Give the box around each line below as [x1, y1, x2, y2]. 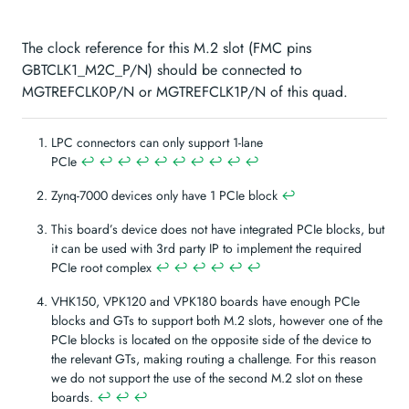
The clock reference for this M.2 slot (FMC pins [22, 37, 311, 58]
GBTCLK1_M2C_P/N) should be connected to [22, 58, 302, 80]
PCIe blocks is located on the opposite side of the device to [51, 330, 372, 349]
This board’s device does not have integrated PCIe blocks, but [51, 219, 384, 238]
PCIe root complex [51, 257, 155, 277]
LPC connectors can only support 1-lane [51, 132, 263, 152]
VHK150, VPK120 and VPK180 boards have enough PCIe [51, 291, 360, 310]
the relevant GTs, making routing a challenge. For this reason [51, 349, 376, 368]
